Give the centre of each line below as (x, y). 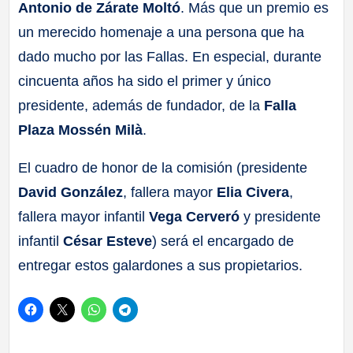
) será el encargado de (223, 242)
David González (71, 193)
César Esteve (108, 242)
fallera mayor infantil (84, 217)
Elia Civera (253, 193)
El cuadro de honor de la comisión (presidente (163, 168)
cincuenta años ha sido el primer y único (145, 82)
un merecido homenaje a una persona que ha (162, 33)
